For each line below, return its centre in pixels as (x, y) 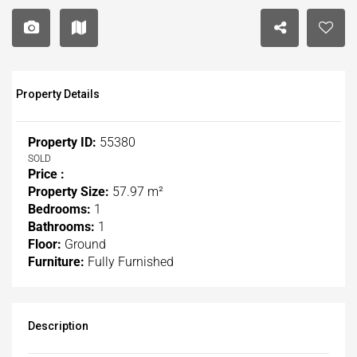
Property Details (58, 94)
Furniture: (56, 262)
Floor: (45, 245)
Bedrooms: (59, 210)
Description (58, 326)
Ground (84, 245)
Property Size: (69, 192)
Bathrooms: (61, 227)
